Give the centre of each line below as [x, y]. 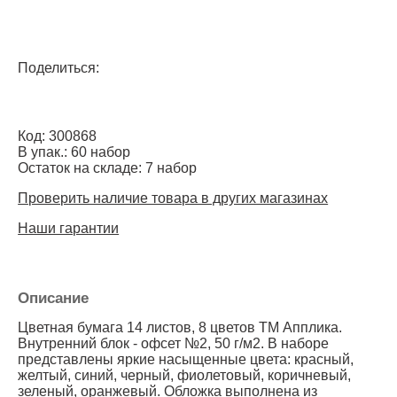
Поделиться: [59, 67]
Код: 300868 [58, 136]
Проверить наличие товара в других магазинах [173, 198]
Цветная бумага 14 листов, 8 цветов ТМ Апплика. [180, 327]
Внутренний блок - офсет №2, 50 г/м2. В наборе [174, 343]
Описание [54, 298]
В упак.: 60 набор [74, 152]
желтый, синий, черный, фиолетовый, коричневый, [185, 375]
